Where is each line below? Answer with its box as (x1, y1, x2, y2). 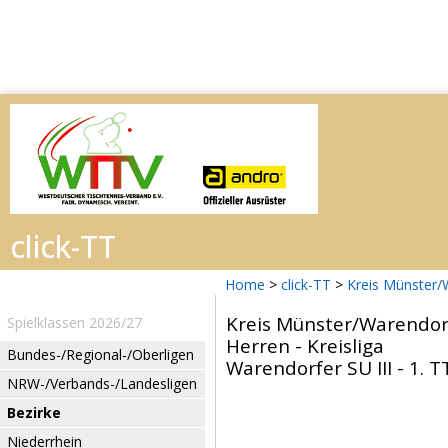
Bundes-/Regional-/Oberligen (7, 345, 194, 364)
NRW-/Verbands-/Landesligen (7, 374, 197, 393)
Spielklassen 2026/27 (7, 313, 142, 332)
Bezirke (7, 403, 61, 422)
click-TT (281, 275, 331, 294)
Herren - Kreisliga (226, 333, 384, 359)
